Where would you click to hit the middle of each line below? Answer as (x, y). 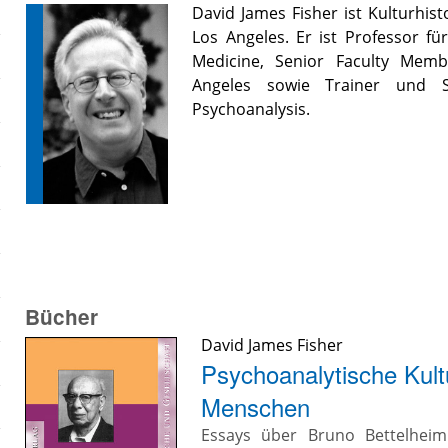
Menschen (256, 406)
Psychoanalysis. (251, 109)
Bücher (62, 316)
